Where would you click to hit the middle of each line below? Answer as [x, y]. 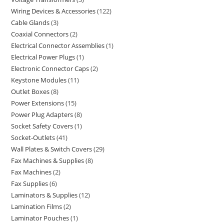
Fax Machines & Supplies [48, 160]
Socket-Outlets [33, 137]
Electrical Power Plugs [43, 57]
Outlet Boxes [30, 91]
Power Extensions [38, 103]
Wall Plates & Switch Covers [52, 149]
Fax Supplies [30, 183]
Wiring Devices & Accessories [53, 11]
